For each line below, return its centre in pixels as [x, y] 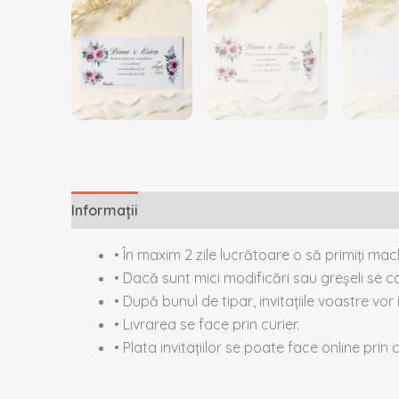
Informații [105, 210]
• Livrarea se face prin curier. [207, 324]
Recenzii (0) [282, 210]
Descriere [190, 210]
